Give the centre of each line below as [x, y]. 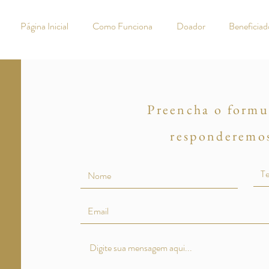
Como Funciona [122, 26]
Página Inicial [44, 26]
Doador [191, 26]
